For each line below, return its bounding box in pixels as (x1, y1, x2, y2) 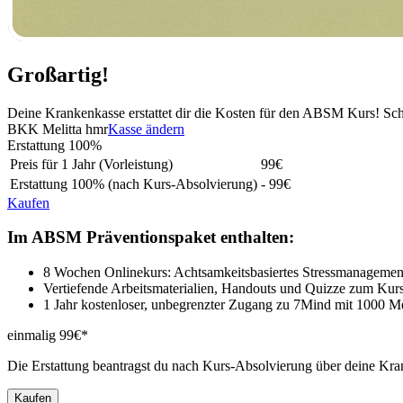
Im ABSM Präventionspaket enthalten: (7, 228, 294, 247)
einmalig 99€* (7, 327, 88, 344)
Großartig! (7, 62, 109, 86)
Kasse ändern (108, 121, 184, 137)
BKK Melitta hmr (7, 121, 108, 137)
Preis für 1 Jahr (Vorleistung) (10, 156, 173, 172)
